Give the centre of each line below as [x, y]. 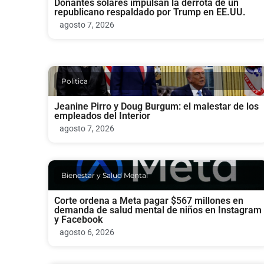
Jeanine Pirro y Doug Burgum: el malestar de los [156, 107]
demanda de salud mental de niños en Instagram [158, 210]
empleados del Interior [102, 116]
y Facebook [78, 220]
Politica [75, 81]
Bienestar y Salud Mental [105, 176]
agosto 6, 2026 [87, 232]
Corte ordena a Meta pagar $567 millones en [149, 201]
